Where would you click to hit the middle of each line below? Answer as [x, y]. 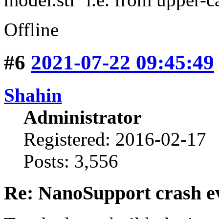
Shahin [33, 95]
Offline [31, 30]
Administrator [82, 117]
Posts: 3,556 [71, 161]
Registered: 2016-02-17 [115, 139]
